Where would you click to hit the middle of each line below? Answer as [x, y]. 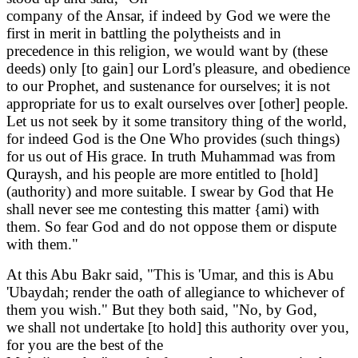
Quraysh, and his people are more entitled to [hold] [162, 174]
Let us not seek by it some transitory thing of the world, [177, 121]
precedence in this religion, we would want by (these [167, 51]
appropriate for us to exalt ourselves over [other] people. [177, 104]
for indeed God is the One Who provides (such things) [173, 139]
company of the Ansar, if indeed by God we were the [168, 16]
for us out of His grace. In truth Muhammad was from [171, 157]
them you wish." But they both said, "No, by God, [162, 310]
